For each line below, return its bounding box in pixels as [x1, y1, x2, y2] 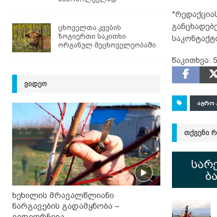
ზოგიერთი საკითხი [58, 32, 126, 40]
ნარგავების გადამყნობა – [12, 201, 120, 211]
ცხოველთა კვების [58, 23, 121, 31]
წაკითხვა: [171, 56, 211, 64]
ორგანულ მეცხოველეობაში [58, 41, 156, 49]
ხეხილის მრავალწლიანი [12, 191, 114, 201]
